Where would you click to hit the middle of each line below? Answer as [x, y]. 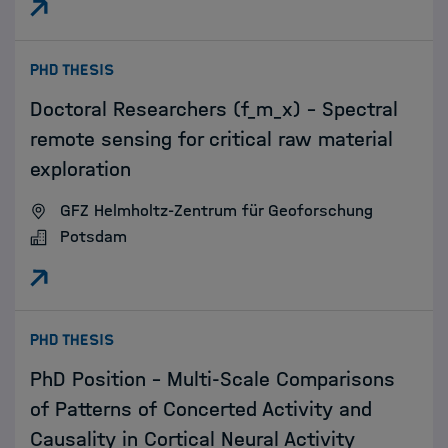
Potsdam [93, 236]
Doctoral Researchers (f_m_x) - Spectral [214, 109]
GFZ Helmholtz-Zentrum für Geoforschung [216, 210]
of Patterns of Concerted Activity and [201, 409]
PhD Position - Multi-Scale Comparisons [212, 379]
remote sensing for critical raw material [211, 139]
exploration [80, 169]
